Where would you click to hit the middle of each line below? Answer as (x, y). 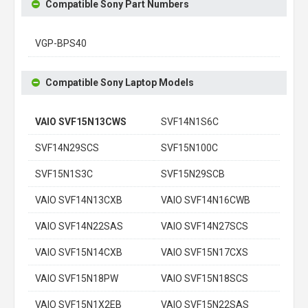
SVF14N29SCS (67, 148)
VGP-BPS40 (61, 43)
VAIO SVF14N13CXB (79, 200)
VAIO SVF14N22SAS (79, 226)
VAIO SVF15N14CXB (79, 252)
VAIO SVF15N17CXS (205, 252)
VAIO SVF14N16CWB (206, 200)
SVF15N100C (189, 148)
